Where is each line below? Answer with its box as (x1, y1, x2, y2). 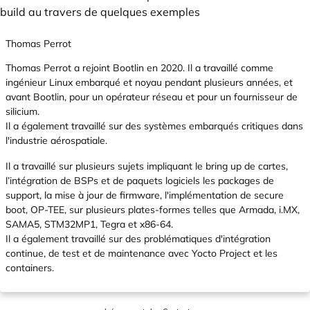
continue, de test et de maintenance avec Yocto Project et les (6, 247, 277, 259)
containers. (6, 262, 54, 274)
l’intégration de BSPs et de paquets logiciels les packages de (6, 174, 274, 187)
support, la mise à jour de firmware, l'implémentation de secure (6, 189, 284, 201)
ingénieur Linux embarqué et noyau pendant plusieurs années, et (6, 76, 293, 89)
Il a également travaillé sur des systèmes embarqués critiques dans (6, 120, 303, 132)
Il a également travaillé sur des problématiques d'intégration (6, 232, 271, 245)
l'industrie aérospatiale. (6, 134, 107, 147)
